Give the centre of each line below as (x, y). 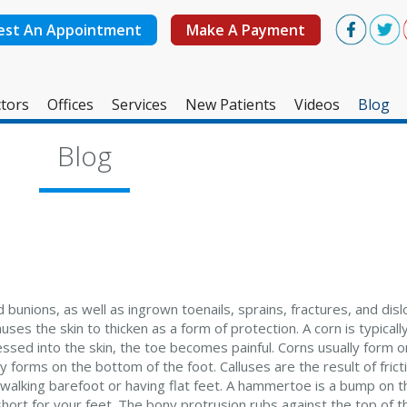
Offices (70, 104)
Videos (317, 104)
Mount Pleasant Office (127, 172)
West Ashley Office (114, 134)
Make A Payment (246, 30)
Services (139, 104)
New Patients (230, 104)
